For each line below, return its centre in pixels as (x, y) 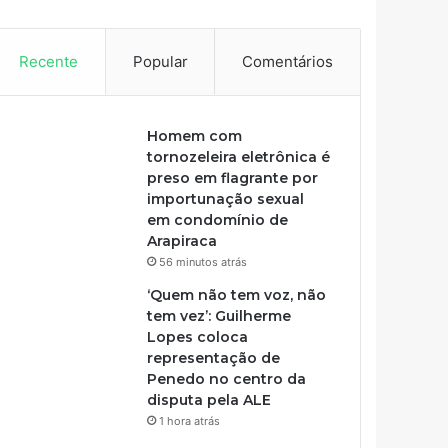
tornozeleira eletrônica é (239, 156)
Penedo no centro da (227, 378)
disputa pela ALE (209, 399)
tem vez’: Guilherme (219, 315)
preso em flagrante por (233, 177)
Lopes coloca (198, 336)
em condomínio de (218, 219)
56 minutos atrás (203, 261)
